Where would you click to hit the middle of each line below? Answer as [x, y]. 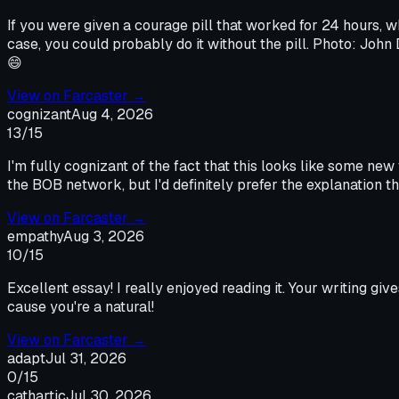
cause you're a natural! [81, 306]
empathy [35, 236]
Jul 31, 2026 [86, 358]
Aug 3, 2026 [104, 236]
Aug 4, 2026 [112, 114]
